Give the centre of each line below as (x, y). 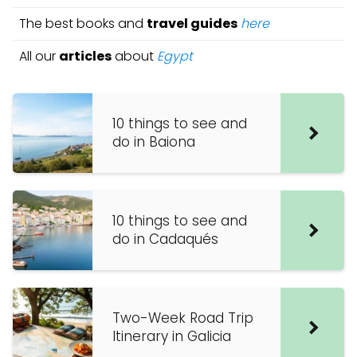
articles (85, 56)
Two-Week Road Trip (183, 318)
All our (39, 56)
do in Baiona (154, 142)
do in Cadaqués (165, 239)
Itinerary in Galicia (172, 336)
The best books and (83, 24)
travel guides (192, 24)
